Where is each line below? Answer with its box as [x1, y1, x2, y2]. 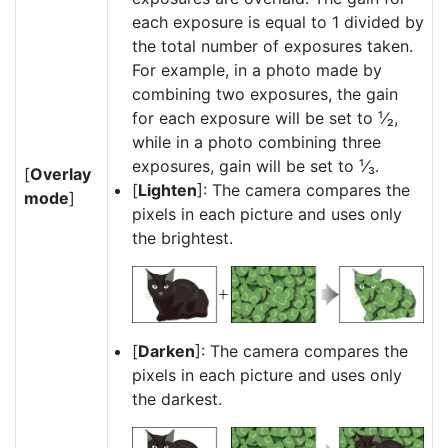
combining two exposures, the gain [132, 84, 398, 104]
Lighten [138, 180, 197, 200]
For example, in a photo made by [132, 60, 382, 80]
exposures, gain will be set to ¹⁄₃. [132, 156, 379, 176]
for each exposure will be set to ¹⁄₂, [132, 108, 398, 128]
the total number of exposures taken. [132, 36, 413, 56]
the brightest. [132, 228, 233, 248]
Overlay [30, 164, 91, 184]
